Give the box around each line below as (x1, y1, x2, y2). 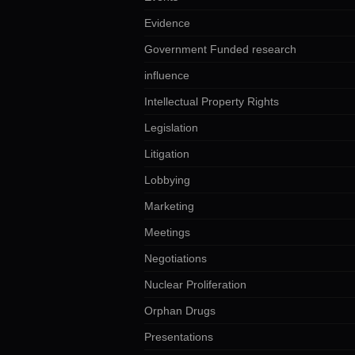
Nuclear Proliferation (144, 277, 246, 291)
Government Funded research (144, 42, 296, 55)
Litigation (144, 147, 189, 160)
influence (144, 68, 189, 82)
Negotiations (144, 251, 207, 265)
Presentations (144, 330, 213, 343)
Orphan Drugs (144, 303, 216, 317)
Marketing (144, 199, 194, 212)
